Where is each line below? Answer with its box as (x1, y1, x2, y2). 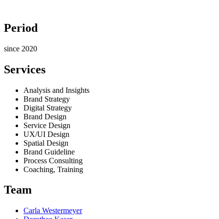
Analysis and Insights (23, 86, 89, 94)
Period (4, 21, 38, 34)
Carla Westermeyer (23, 206, 82, 215)
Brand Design (23, 112, 66, 121)
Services (4, 63, 45, 76)
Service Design (23, 121, 70, 130)
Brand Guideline (23, 147, 75, 156)
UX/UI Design (23, 130, 69, 138)
